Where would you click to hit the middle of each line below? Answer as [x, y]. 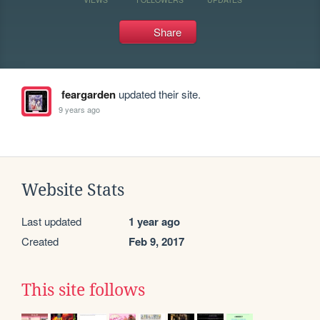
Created [40, 241]
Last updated [51, 221]
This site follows [83, 290]
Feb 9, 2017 [156, 241]
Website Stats [73, 190]
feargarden [88, 94]
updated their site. [158, 94]
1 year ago [154, 221]
